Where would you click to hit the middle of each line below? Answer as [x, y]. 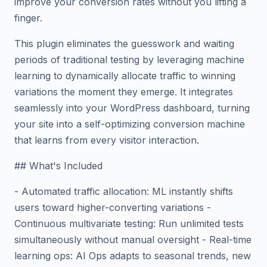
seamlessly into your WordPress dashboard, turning [132, 108]
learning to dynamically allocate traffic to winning [125, 76]
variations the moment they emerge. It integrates [124, 92]
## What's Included [58, 166]
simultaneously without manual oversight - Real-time [133, 240]
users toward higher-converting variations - [113, 207]
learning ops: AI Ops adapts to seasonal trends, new [133, 256]
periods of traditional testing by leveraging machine [129, 60]
